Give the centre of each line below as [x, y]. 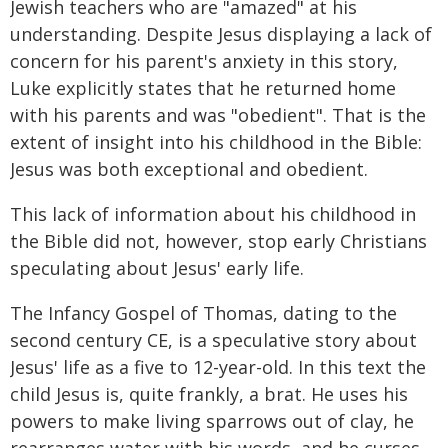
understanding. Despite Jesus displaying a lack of [221, 33]
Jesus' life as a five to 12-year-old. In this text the [218, 366]
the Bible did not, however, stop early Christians [218, 240]
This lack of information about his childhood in [213, 213]
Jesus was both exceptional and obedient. [189, 168]
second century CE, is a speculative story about [213, 339]
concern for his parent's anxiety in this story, [204, 60]
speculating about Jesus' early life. [157, 267]
